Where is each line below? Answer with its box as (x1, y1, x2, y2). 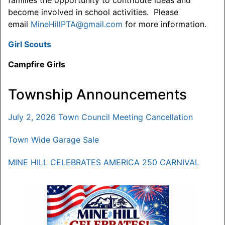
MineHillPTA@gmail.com (31, 19, 123, 30)
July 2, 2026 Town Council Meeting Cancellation (8, 112, 193, 123)
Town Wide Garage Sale (8, 135, 99, 145)
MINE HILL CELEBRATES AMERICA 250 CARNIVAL (8, 157, 199, 168)
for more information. (123, 19, 206, 30)
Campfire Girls (8, 59, 65, 70)
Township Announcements (8, 86, 187, 103)
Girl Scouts (8, 39, 51, 50)
